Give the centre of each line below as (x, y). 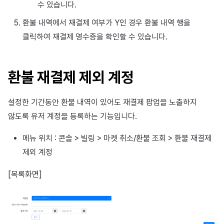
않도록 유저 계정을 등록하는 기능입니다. (72, 116)
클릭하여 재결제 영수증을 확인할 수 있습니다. (95, 36)
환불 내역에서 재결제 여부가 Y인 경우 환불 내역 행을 (106, 22)
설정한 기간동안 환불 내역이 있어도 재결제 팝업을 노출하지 (102, 102)
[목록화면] (25, 174)
